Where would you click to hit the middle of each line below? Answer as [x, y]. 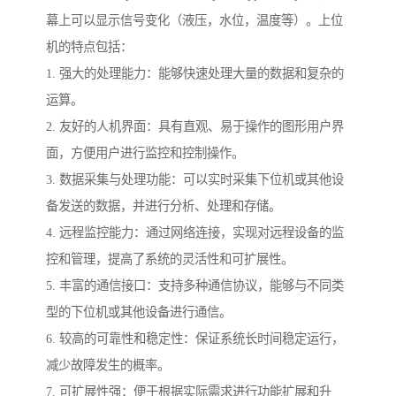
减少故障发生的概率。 [108, 366]
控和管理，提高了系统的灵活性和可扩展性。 [170, 259]
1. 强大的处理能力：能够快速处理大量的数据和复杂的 [195, 74]
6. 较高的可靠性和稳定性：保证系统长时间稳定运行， [195, 339]
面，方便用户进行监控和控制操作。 [145, 153]
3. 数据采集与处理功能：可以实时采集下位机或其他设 [195, 180]
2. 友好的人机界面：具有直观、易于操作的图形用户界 [195, 127]
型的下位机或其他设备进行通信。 [139, 312]
